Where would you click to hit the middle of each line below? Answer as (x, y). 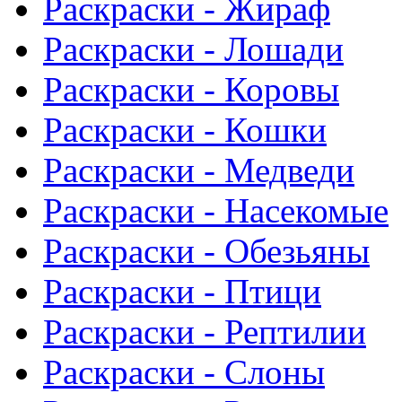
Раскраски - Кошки (185, 129)
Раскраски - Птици (182, 291)
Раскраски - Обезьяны (206, 250)
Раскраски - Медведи (199, 170)
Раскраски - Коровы (191, 89)
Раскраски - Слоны (184, 371)
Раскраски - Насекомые (216, 210)
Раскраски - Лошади (193, 48)
